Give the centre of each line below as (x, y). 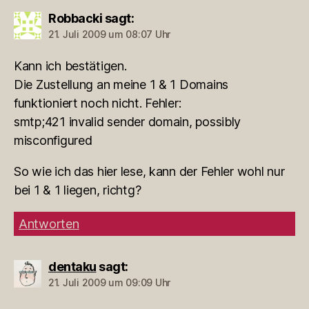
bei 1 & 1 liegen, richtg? (78, 190)
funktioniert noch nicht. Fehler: (98, 103)
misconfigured (53, 140)
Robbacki (75, 18)
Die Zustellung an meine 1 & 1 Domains (121, 84)
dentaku (72, 266)
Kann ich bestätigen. (70, 66)
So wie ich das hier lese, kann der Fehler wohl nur (149, 171)
